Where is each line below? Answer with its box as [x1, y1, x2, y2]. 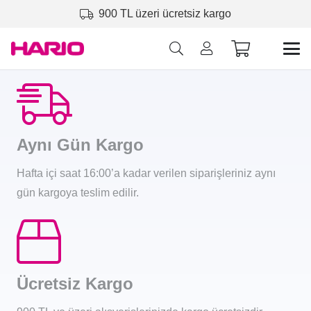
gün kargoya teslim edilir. [17, 186, 139, 199]
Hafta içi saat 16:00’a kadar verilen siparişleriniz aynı [17, 167, 276, 179]
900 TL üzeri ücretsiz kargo [98, 8, 231, 19]
